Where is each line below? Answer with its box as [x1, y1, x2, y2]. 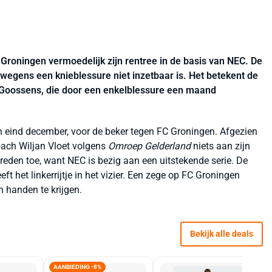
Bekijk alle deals [189, 229, 253, 239]
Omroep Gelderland [108, 140, 191, 152]
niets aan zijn [191, 140, 250, 152]
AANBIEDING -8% [53, 263, 101, 270]
